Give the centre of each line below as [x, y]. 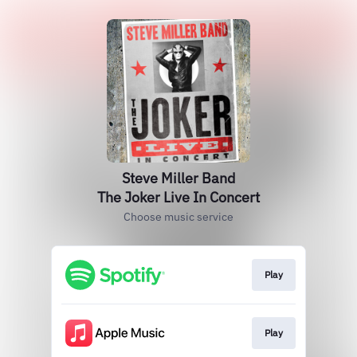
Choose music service [178, 217]
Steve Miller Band [178, 178]
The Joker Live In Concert [178, 197]
